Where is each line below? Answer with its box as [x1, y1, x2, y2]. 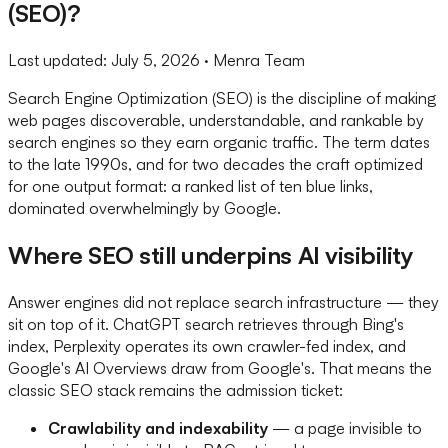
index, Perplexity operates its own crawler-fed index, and [8, 335, 406, 356]
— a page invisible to [268, 417, 422, 438]
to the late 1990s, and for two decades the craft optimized [8, 153, 423, 174]
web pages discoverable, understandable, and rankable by [8, 109, 424, 130]
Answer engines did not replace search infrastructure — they [8, 291, 439, 312]
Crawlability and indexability [48, 417, 268, 438]
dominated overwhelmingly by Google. [8, 197, 281, 218]
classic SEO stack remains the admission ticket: [8, 379, 343, 400]
